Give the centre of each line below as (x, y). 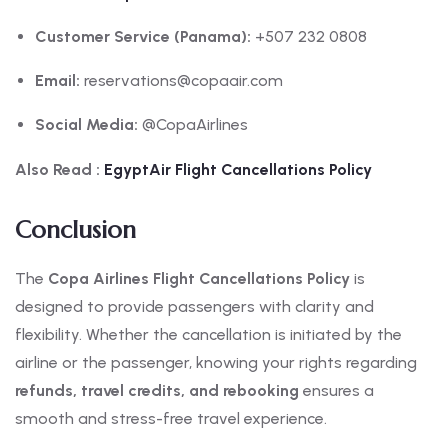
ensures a (336, 391)
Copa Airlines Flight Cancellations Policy (199, 279)
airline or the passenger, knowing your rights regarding (216, 363)
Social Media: (86, 125)
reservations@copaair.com (181, 81)
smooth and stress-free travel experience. (171, 419)
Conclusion (75, 230)
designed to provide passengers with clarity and (194, 307)
